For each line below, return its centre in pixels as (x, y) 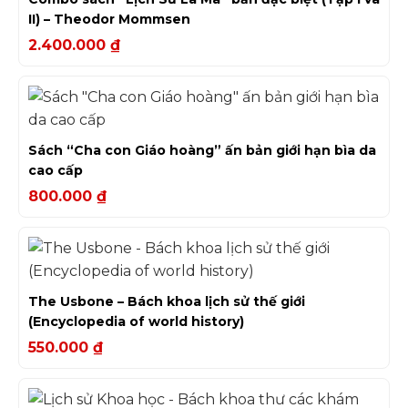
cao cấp (56, 170)
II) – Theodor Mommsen (109, 19)
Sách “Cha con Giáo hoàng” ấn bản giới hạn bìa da (202, 150)
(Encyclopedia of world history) (136, 321)
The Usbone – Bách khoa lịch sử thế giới (167, 301)
